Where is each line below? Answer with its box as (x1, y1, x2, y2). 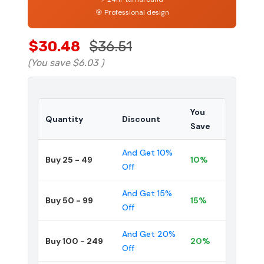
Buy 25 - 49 (45, 154, 93, 165)
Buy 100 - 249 (45, 235, 103, 246)
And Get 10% (122, 147, 173, 158)
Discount (122, 113, 160, 124)
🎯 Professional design (95, 7, 169, 17)
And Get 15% (122, 187, 172, 199)
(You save (28, 57, 70, 68)
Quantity (45, 113, 83, 124)
